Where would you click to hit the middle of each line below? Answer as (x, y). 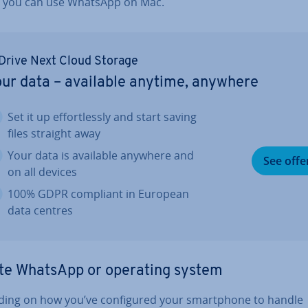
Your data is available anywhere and (101, 155)
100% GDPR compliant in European (98, 194)
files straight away (54, 133)
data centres (40, 210)
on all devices (42, 172)
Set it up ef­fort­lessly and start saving (102, 117)
